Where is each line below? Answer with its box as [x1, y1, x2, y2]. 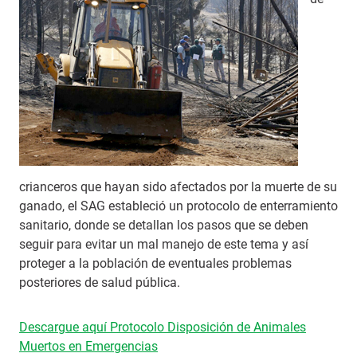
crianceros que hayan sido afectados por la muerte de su [19, 179, 337, 194]
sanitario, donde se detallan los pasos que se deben [19, 218, 308, 233]
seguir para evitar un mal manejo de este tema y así [19, 237, 308, 252]
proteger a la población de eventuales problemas [19, 256, 292, 271]
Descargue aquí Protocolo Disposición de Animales [19, 320, 306, 335]
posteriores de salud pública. [19, 275, 183, 290]
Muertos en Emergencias [19, 339, 158, 354]
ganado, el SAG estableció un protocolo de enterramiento [19, 198, 338, 214]
